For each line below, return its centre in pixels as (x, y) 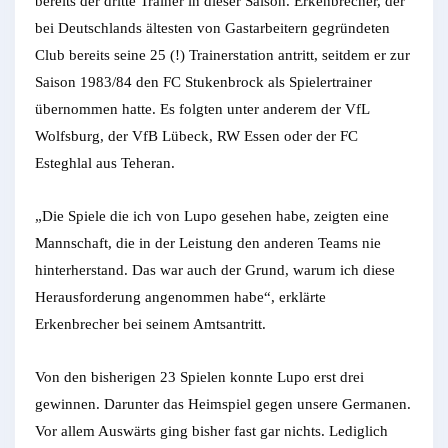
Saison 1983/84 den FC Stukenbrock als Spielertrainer (203, 81)
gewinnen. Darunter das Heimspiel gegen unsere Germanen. (223, 403)
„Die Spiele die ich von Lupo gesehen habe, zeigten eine (212, 215)
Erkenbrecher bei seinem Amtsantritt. (150, 323)
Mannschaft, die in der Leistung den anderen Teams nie (208, 242)
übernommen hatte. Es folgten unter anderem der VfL (202, 108)
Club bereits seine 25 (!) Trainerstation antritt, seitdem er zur (222, 54)
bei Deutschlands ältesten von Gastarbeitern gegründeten (212, 27)
